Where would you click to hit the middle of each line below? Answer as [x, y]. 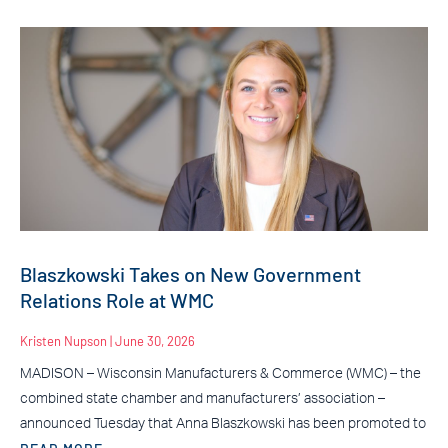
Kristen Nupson [65, 340]
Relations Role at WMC [117, 299]
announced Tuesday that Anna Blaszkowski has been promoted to [223, 423]
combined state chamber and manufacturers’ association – [202, 398]
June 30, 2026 [155, 340]
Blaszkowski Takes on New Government [190, 273]
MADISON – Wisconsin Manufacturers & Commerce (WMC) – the [220, 373]
